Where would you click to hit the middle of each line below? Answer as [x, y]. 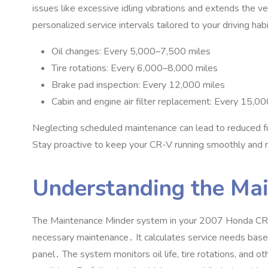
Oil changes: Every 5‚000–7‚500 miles [131, 51]
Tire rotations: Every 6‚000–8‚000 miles [135, 68]
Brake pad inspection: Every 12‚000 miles [138, 85]
